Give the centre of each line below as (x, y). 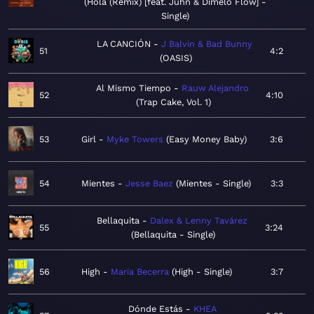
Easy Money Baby (206, 139)
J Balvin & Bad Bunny (206, 44)
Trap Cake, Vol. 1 (173, 102)
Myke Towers (135, 139)
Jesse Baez (149, 184)
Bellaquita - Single (173, 235)
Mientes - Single (213, 184)
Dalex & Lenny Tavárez (198, 221)
